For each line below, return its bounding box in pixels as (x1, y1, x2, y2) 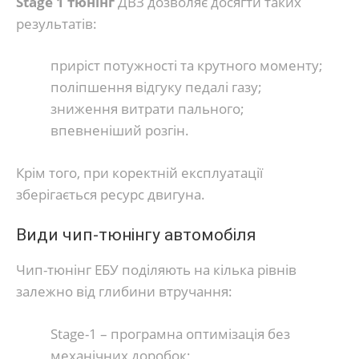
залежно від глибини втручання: (16, 282, 232, 301)
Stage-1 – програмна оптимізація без (50, 324, 290, 343)
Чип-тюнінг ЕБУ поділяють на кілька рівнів (16, 260, 296, 280)
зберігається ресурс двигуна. (16, 184, 205, 204)
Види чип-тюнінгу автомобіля (16, 225, 256, 245)
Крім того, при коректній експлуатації (16, 163, 263, 182)
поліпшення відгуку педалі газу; (50, 78, 262, 97)
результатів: (16, 14, 97, 33)
